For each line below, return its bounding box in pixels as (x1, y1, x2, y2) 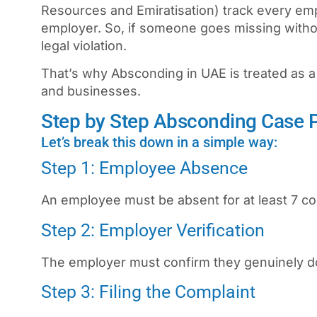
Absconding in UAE (111, 65, 226, 81)
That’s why (41, 65, 111, 81)
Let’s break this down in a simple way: (41, 134, 277, 151)
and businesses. (41, 83, 141, 98)
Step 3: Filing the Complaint (41, 282, 255, 303)
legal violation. (41, 38, 127, 53)
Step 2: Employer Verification (41, 219, 265, 241)
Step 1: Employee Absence (41, 158, 248, 179)
